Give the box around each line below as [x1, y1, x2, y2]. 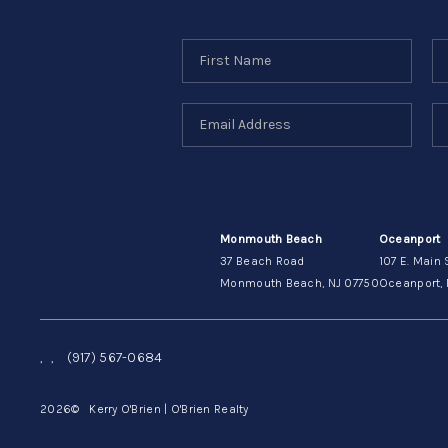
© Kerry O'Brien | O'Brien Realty [71, 401, 249, 416]
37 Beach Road [220, 253, 305, 268]
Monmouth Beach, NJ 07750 [220, 275, 379, 290]
